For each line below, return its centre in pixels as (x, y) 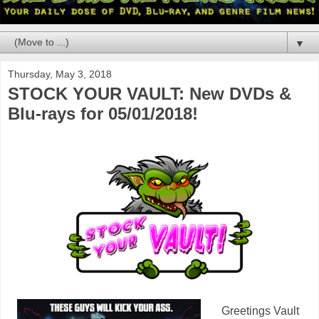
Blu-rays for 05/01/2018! (103, 113)
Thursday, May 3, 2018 (60, 74)
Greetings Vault (260, 311)
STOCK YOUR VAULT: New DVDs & (150, 93)
